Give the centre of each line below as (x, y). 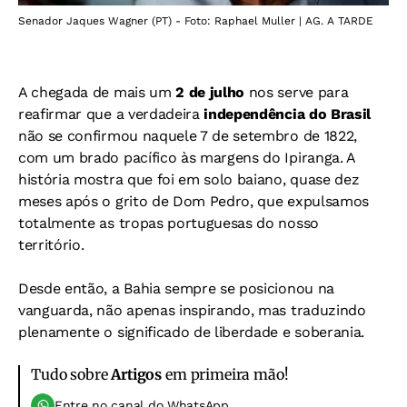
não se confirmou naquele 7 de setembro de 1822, (188, 135)
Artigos (137, 374)
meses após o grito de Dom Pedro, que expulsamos (194, 201)
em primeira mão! (225, 374)
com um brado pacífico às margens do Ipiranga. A (187, 157)
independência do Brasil (288, 114)
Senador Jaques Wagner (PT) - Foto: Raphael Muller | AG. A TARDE (196, 20)
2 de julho (210, 92)
